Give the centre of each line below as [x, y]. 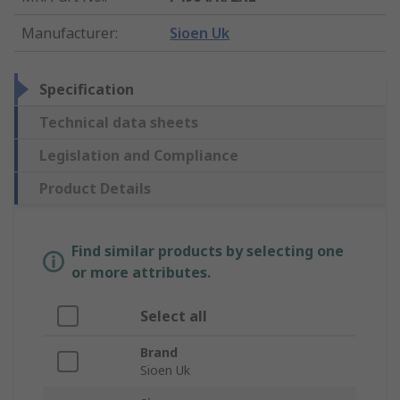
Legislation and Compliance [139, 156]
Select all [174, 317]
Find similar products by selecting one [208, 251]
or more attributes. [141, 273]
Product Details [95, 189]
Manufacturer [68, 33]
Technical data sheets [119, 123]
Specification [87, 90]
